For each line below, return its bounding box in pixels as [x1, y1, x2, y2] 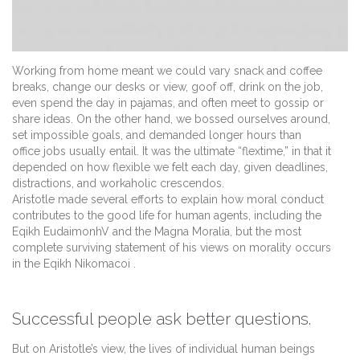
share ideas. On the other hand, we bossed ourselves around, [12, 112, 330, 125]
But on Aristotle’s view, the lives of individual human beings [12, 342, 315, 355]
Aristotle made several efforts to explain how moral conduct [12, 192, 324, 206]
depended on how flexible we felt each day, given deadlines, [12, 160, 328, 174]
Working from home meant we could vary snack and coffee [12, 63, 322, 77]
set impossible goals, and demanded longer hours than [12, 128, 301, 141]
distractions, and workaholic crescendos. [12, 176, 224, 190]
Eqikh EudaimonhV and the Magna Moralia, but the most [12, 224, 301, 238]
